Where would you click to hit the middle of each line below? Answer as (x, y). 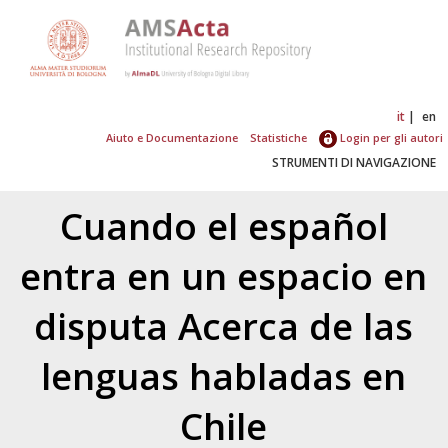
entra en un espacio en (224, 275)
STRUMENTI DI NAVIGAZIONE (354, 162)
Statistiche (278, 137)
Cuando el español (223, 225)
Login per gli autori (389, 137)
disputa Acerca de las (224, 325)
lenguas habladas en (224, 375)
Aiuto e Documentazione (172, 137)
